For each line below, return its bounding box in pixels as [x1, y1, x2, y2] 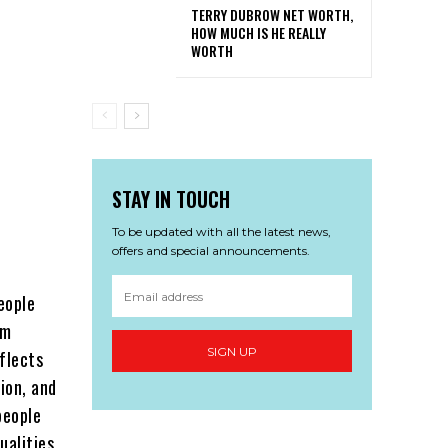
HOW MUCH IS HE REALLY [191, 22, 326, 44]
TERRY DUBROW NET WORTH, [191, 4, 353, 26]
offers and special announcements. [112, 243, 310, 259]
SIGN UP [207, 343, 257, 359]
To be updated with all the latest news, [112, 224, 331, 240]
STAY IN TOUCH [112, 184, 230, 215]
